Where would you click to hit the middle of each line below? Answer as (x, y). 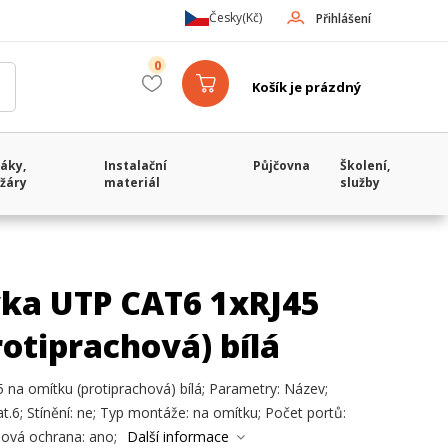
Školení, (365, 165)
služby (360, 182)
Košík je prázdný (306, 87)
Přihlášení (343, 18)
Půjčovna (282, 165)
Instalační (136, 165)
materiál (132, 182)
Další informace (178, 436)
